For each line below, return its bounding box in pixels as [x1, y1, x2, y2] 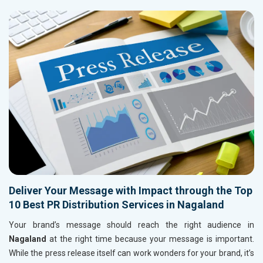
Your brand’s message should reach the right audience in [9, 220, 254, 230]
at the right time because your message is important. [46, 234, 254, 244]
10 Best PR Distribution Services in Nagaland [9, 198, 224, 211]
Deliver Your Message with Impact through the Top [9, 184, 252, 197]
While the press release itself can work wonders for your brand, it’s [9, 248, 254, 258]
